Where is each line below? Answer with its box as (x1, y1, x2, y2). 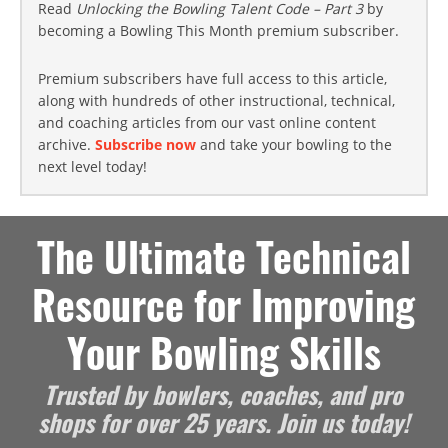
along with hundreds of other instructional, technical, (38, 91, 395, 110)
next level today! (38, 157, 147, 176)
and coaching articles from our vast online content (38, 113, 376, 132)
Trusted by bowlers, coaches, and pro (44, 376, 404, 412)
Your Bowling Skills (66, 322, 381, 382)
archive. (38, 135, 95, 154)
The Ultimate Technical (36, 226, 411, 286)
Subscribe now (95, 135, 196, 154)
